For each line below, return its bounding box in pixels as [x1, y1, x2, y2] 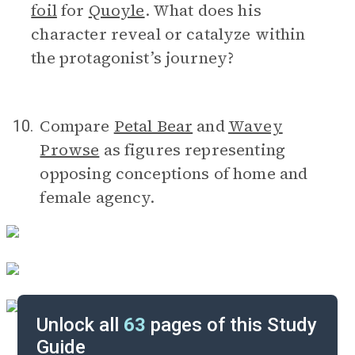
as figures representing [99, 139, 285, 161]
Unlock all [36, 314, 124, 336]
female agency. [40, 186, 155, 208]
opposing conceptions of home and [40, 162, 308, 185]
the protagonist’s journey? [31, 47, 235, 69]
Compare [40, 115, 114, 137]
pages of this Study [146, 314, 318, 336]
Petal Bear [113, 115, 193, 137]
